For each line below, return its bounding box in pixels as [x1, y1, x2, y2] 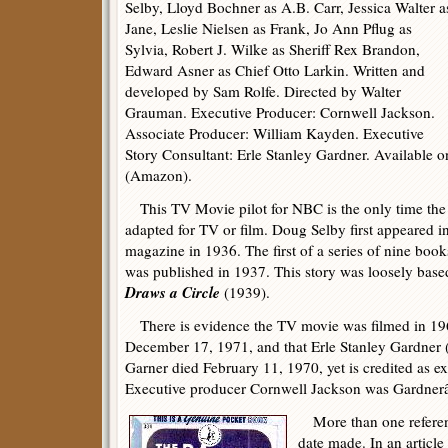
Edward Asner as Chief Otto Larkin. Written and [125, 60, 425, 80]
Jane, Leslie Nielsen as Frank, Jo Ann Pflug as [125, 18, 412, 38]
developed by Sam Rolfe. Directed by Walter [125, 81, 401, 101]
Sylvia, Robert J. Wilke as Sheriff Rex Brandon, [125, 39, 420, 59]
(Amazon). [125, 165, 192, 185]
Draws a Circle [125, 281, 220, 303]
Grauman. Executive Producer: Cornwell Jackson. [125, 102, 435, 122]
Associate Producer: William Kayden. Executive [125, 123, 424, 143]
